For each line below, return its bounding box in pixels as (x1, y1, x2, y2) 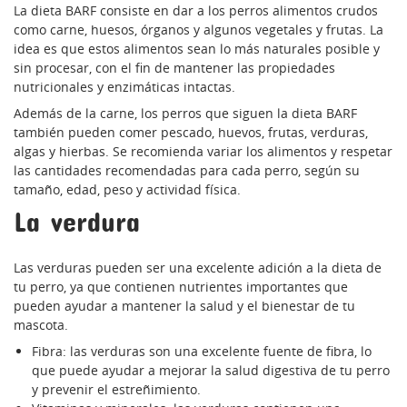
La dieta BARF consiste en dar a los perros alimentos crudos (14, 2, 378, 20)
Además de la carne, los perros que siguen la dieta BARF (14, 104, 357, 123)
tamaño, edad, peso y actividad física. (14, 181, 241, 199)
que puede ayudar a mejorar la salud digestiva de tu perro (32, 362, 390, 380)
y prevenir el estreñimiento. (32, 381, 201, 399)
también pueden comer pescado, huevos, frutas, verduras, (14, 124, 368, 142)
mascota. (14, 316, 68, 334)
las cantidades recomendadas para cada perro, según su (14, 162, 360, 180)
